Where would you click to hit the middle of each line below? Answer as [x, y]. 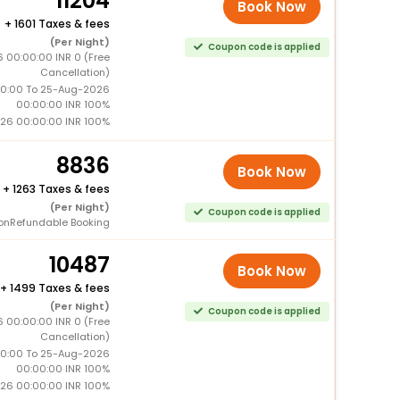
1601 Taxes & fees [62, 23]
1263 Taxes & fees [61, 188]
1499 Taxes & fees [59, 287]
